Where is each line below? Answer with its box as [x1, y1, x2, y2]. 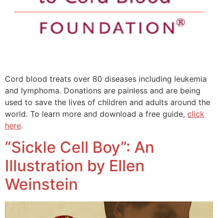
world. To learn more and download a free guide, [5, 109, 187, 119]
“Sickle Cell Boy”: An [5, 138, 154, 157]
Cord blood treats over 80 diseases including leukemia [5, 73, 207, 84]
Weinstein [5, 175, 78, 194]
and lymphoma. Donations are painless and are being [5, 85, 200, 95]
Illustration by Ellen [5, 156, 145, 176]
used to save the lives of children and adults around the [5, 97, 210, 107]
